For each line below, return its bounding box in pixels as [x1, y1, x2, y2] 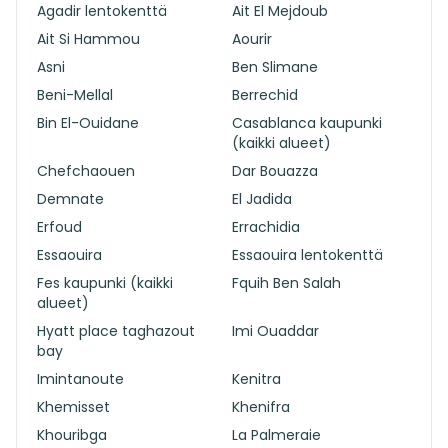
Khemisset [37, 397, 110, 417]
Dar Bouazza [232, 161, 318, 181]
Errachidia [232, 217, 300, 237]
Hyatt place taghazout [37, 321, 195, 341]
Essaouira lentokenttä [232, 245, 383, 265]
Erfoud [37, 217, 82, 237]
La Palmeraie [232, 425, 321, 445]
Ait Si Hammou [37, 29, 140, 49]
